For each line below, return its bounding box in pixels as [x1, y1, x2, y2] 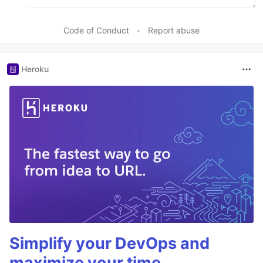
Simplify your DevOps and [9, 233, 210, 253]
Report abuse [148, 25, 200, 35]
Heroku [21, 64, 49, 75]
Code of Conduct [63, 25, 129, 35]
